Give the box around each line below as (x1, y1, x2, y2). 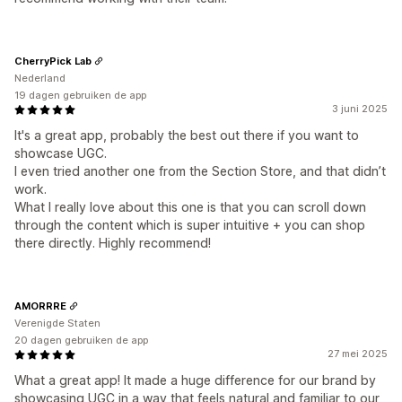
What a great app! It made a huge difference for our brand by (14, 372, 376, 388)
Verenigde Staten (14, 317, 100, 329)
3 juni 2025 (332, 102, 388, 115)
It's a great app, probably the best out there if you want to (14, 127, 359, 143)
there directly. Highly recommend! (14, 235, 211, 250)
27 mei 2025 (328, 347, 388, 360)
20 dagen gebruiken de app (14, 334, 148, 346)
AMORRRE (14, 299, 66, 312)
